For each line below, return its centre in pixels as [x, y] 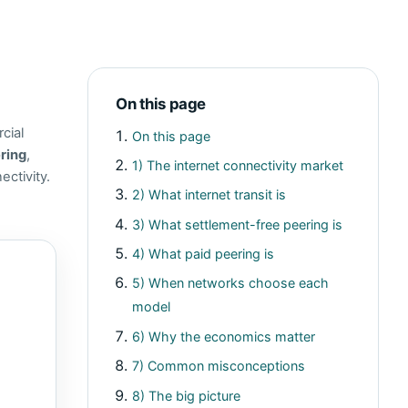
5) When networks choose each [231, 283]
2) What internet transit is [209, 195]
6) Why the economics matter [224, 336]
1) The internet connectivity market [238, 165]
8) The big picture [187, 395]
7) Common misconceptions [219, 366]
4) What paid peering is [204, 254]
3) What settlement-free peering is [238, 224]
